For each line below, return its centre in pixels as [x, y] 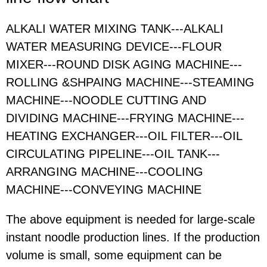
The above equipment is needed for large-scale [131, 220]
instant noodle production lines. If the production [133, 237]
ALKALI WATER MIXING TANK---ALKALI [115, 29]
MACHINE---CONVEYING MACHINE [104, 190]
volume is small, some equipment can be [114, 255]
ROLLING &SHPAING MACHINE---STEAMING [130, 83]
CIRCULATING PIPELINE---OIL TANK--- [113, 154]
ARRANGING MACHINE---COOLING [105, 172]
